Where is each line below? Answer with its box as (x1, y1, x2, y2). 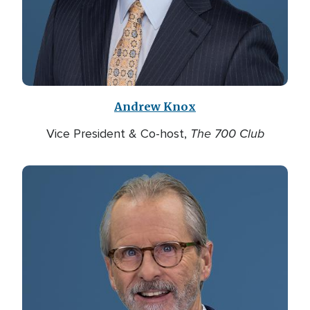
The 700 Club (190, 125, 264, 143)
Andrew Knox (114, 100, 196, 113)
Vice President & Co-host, (46, 126, 190, 141)
